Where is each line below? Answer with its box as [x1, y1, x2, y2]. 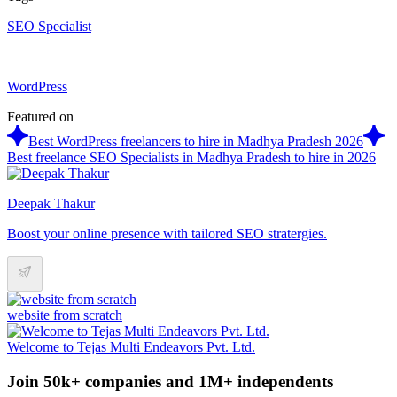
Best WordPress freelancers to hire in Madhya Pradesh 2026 [28, 133, 363, 149]
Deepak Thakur [7, 195, 95, 211]
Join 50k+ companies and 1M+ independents [7, 371, 333, 391]
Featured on [7, 108, 74, 124]
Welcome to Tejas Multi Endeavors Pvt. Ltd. [7, 339, 255, 354]
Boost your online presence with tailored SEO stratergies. [7, 225, 327, 241]
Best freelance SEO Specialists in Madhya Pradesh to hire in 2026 [7, 149, 376, 165]
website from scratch [7, 307, 122, 323]
